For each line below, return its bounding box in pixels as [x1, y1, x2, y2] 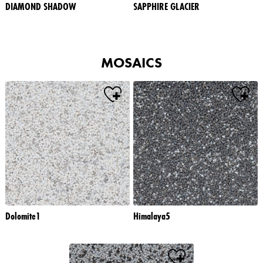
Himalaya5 [133, 209, 170, 222]
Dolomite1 [5, 209, 41, 222]
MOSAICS [101, 53, 162, 72]
